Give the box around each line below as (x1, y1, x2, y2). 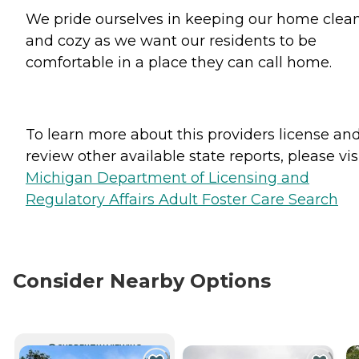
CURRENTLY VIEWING (57, 342, 142, 352)
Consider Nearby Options (13, 268, 271, 292)
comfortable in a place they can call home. (26, 54, 332, 71)
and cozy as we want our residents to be (26, 32, 317, 50)
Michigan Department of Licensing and (26, 169, 309, 187)
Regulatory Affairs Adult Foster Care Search (26, 191, 338, 208)
